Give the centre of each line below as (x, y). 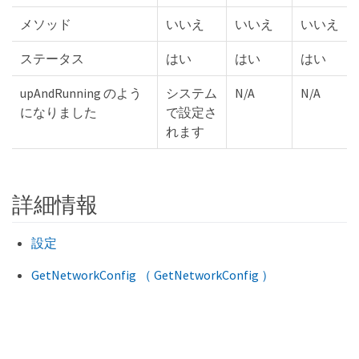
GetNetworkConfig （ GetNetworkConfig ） (153, 275)
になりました (58, 112)
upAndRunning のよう (81, 93)
